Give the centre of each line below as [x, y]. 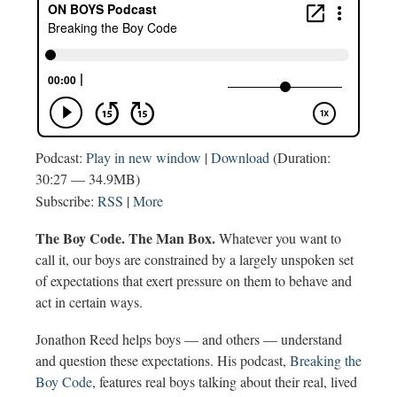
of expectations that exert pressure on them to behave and [194, 280]
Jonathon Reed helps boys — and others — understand [189, 339]
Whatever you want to [278, 237]
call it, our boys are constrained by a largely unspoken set [195, 259]
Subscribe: [66, 200]
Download [240, 157]
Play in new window [144, 157]
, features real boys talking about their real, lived [225, 381]
